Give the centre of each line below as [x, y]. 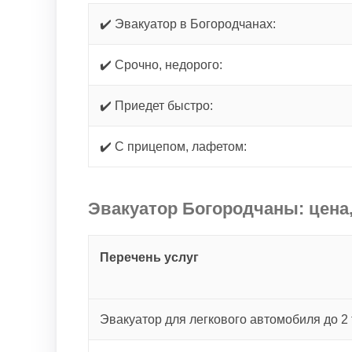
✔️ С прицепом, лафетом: [173, 147]
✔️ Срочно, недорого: [161, 65]
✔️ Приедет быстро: [156, 106]
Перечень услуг [149, 257]
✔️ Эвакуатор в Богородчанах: [188, 24]
